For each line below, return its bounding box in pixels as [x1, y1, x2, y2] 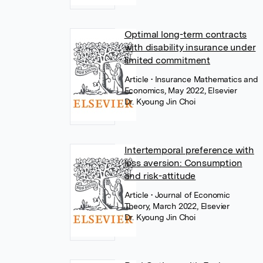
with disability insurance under [124, 42, 256, 53]
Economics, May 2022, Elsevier [124, 86, 237, 95]
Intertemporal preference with [124, 144, 254, 156]
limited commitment [124, 55, 211, 66]
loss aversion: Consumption [124, 157, 242, 168]
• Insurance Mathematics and [151, 75, 258, 84]
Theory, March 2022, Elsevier [124, 201, 230, 211]
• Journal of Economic [151, 190, 230, 200]
